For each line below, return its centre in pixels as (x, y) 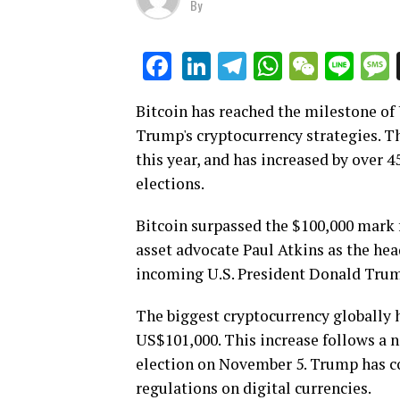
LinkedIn (263, 67)
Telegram (304, 67)
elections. (170, 184)
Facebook (231, 67)
